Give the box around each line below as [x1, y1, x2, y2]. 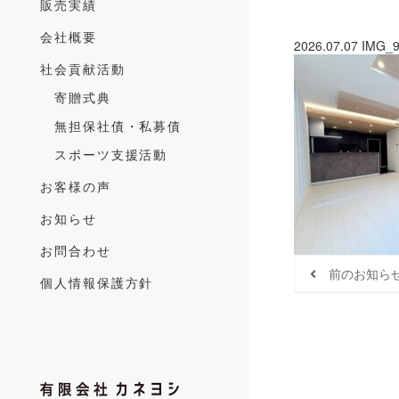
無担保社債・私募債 [53, 117, 183, 134]
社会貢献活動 [40, 60, 126, 77]
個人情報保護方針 [40, 273, 154, 291]
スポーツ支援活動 [53, 145, 168, 163]
